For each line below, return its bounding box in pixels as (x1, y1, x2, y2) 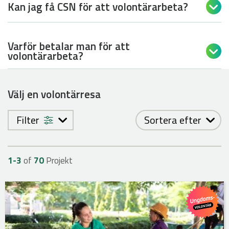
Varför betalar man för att (8, 38, 130, 55)
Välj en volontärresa (8, 86, 101, 103)
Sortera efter (144, 112, 203, 128)
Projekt (44, 154, 73, 168)
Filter (16, 112, 41, 128)
